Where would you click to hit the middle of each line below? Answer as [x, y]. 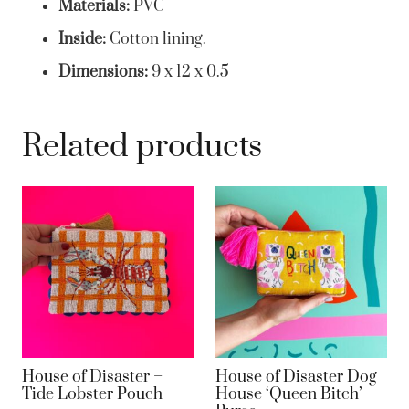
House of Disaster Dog [296, 378]
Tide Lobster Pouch [92, 395]
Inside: [82, 39]
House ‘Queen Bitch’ [289, 395]
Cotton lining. [156, 39]
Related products [142, 147]
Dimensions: [103, 72]
